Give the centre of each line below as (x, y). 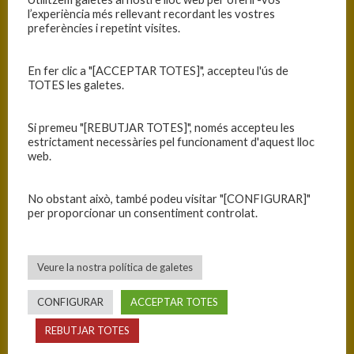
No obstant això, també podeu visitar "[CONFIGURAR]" (169, 198)
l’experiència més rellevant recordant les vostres (151, 13)
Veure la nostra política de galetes (115, 267)
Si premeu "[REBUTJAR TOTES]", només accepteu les (161, 127)
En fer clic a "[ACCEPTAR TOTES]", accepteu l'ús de (158, 70)
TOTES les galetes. (76, 85)
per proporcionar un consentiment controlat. (143, 213)
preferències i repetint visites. (104, 28)
